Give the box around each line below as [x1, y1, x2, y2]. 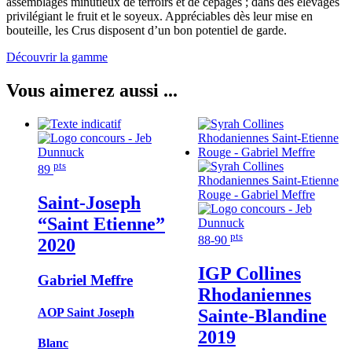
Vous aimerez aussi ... [6, 79, 178, 101]
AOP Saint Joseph [38, 306, 134, 320]
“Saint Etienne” [38, 214, 165, 235]
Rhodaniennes [197, 284, 311, 306]
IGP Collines [197, 263, 301, 284]
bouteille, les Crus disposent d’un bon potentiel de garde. [6, 24, 287, 37]
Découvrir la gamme [6, 50, 108, 64]
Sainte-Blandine [197, 306, 327, 327]
